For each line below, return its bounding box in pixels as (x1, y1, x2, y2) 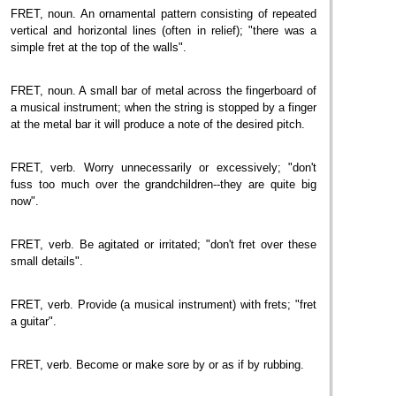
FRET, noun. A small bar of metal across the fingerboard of (11, 84, 316, 97)
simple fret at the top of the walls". (11, 41, 187, 54)
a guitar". (11, 315, 57, 328)
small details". (11, 255, 83, 268)
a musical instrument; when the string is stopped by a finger (11, 101, 316, 114)
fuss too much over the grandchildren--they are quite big (11, 178, 316, 191)
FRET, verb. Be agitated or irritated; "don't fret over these (11, 238, 316, 251)
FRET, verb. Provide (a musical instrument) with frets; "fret (11, 298, 316, 311)
